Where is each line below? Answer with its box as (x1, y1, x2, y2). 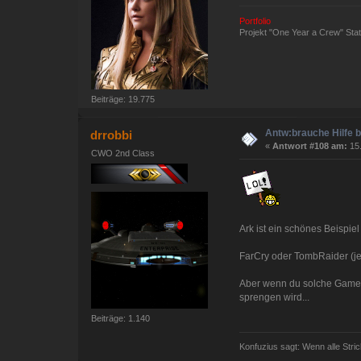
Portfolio (239, 15, 272, 26)
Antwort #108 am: (272, 141, 348, 151)
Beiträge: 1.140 (91, 313, 151, 323)
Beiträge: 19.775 (91, 93, 156, 104)
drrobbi (90, 128, 133, 143)
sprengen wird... (239, 291, 310, 303)
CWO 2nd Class (91, 148, 156, 158)
